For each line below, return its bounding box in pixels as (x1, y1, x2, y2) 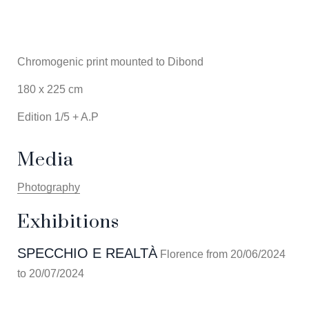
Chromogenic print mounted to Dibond (17, 56, 203, 68)
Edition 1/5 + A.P (17, 111, 99, 123)
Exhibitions (17, 210, 119, 234)
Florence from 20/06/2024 (157, 248, 286, 260)
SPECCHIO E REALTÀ (17, 246, 157, 261)
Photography (17, 181, 80, 193)
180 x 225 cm (17, 83, 83, 95)
